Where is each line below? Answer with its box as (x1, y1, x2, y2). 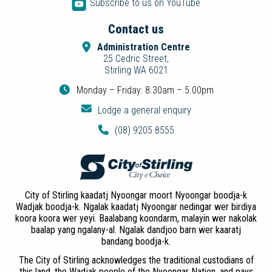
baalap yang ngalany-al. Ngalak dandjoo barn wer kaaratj (31, 223, 241, 236)
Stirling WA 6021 (104, 64, 168, 76)
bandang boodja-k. (101, 235, 171, 247)
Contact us (108, 21, 164, 36)
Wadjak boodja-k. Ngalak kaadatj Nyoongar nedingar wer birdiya (16, 200, 256, 212)
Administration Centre (97, 41, 190, 53)
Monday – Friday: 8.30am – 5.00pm (76, 84, 214, 96)
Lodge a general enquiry (98, 104, 191, 116)
